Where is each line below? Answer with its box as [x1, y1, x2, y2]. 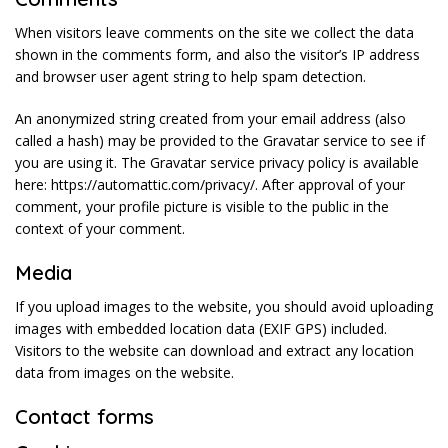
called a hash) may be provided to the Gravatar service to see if [15, 131, 425, 151]
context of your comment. [15, 219, 185, 239]
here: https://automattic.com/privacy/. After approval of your [15, 175, 405, 195]
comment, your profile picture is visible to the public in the [15, 197, 389, 217]
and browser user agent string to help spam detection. [15, 67, 366, 87]
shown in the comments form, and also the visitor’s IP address [15, 45, 420, 65]
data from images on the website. [15, 363, 234, 383]
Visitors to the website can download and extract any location [15, 341, 414, 361]
